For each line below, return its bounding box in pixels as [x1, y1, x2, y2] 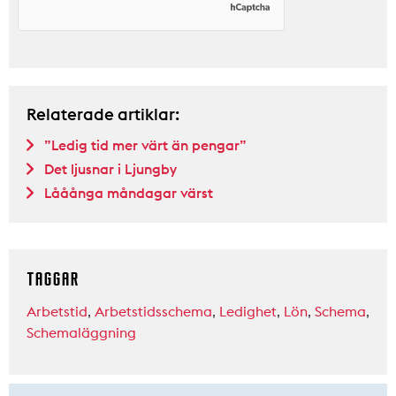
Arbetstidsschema [95, 301, 212, 320]
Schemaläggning [27, 323, 136, 341]
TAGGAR [27, 265, 79, 292]
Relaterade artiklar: [27, 103, 179, 125]
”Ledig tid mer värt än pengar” [44, 135, 247, 154]
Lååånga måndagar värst [44, 183, 213, 202]
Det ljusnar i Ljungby [44, 159, 177, 178]
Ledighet [219, 301, 277, 320]
